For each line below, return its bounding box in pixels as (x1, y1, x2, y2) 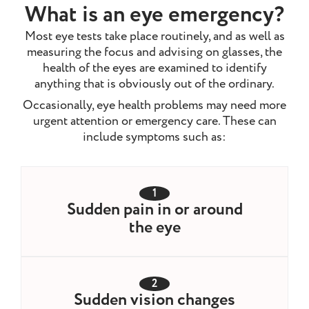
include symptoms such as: (83, 128, 226, 146)
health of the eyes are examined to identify (42, 59, 267, 77)
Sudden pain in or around (66, 198, 243, 222)
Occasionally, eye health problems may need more (23, 97, 286, 114)
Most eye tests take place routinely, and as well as (24, 28, 285, 46)
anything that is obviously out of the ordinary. (34, 75, 275, 93)
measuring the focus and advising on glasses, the (27, 43, 282, 61)
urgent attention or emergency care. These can (32, 112, 277, 130)
